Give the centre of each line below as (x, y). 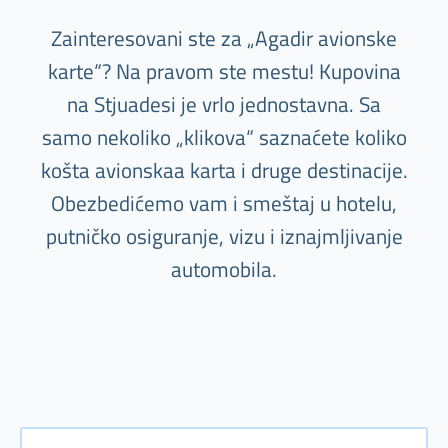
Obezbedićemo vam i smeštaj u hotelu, (224, 203)
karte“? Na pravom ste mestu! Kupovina (224, 71)
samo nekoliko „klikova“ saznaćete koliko (224, 137)
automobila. (224, 269)
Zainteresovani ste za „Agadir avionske (224, 38)
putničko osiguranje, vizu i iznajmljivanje (224, 236)
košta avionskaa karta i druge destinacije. (224, 170)
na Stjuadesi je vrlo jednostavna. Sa (224, 104)
